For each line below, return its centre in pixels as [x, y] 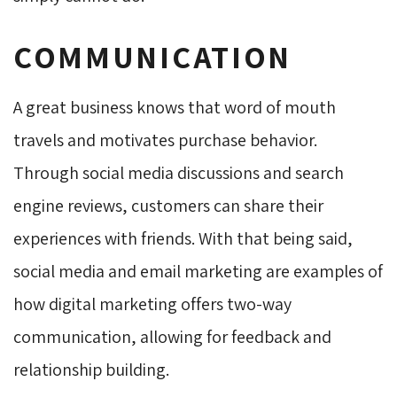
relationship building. [91, 369]
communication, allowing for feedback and [172, 336]
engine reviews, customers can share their [168, 205]
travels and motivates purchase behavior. [165, 140]
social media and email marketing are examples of [198, 271]
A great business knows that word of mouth [175, 107]
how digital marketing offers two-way [152, 304]
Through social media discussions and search [179, 172]
